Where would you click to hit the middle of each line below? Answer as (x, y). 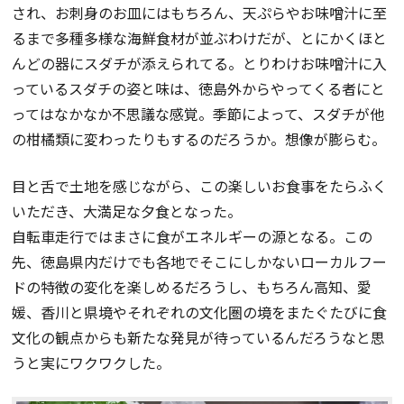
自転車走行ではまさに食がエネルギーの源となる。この (193, 236)
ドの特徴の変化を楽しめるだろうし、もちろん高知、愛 (192, 286)
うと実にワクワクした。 (92, 362)
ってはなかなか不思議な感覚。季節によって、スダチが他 (198, 113)
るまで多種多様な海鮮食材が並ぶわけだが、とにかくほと (200, 37)
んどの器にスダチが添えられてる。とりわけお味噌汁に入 (200, 63)
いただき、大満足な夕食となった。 (127, 211)
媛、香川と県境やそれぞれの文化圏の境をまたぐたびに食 (200, 312)
